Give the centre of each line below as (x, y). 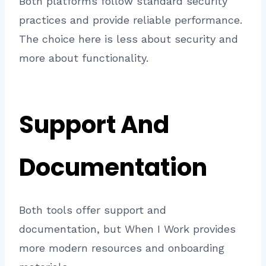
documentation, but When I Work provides (127, 229)
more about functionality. (84, 58)
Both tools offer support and (93, 210)
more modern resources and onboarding (122, 248)
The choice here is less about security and (129, 39)
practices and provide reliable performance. (131, 20)
